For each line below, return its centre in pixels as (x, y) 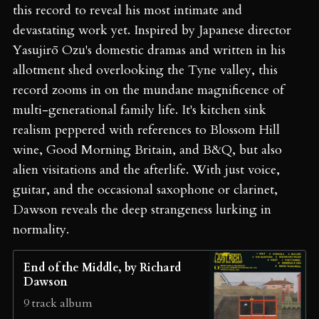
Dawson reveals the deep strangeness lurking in (142, 209)
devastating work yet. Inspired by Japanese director (152, 30)
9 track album (58, 303)
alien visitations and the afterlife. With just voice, (146, 169)
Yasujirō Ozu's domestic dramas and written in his (149, 50)
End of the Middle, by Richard (102, 267)
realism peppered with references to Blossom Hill (146, 130)
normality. (41, 229)
